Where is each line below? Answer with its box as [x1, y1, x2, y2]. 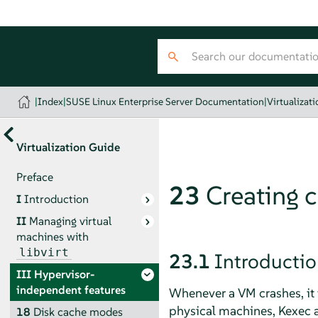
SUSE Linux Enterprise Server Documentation [66, 95, 265, 108]
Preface [16, 169, 53, 185]
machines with [16, 229, 89, 244]
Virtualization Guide [16, 140, 120, 154]
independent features [16, 282, 126, 297]
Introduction [23, 191, 89, 207]
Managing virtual [28, 213, 111, 229]
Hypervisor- [33, 266, 94, 282]
